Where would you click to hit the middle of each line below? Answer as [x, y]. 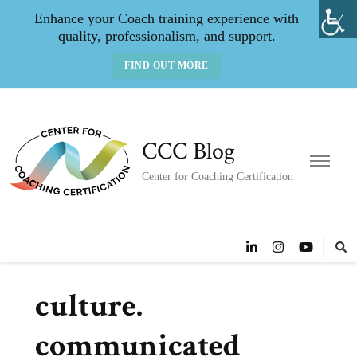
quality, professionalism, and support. [167, 36]
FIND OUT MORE [167, 65]
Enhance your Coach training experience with [167, 18]
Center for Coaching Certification [218, 176]
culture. [89, 306]
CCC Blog [189, 151]
